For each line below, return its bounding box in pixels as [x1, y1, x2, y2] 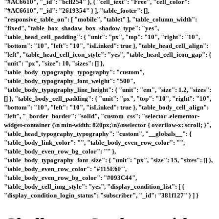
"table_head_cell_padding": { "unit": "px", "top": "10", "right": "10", [4, 33, 200, 41]
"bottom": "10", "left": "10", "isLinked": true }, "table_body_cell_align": [4, 103, 209, 111]
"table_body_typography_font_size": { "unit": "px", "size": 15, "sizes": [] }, [4, 156, 213, 164]
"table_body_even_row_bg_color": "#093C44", [4, 174, 137, 181]
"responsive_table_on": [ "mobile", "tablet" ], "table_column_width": [4, 15, 197, 23]
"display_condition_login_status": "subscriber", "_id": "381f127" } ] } [4, 191, 198, 199]
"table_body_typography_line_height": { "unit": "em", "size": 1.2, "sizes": [4, 86, 211, 93]
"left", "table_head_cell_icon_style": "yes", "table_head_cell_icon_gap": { [4, 50, 211, 58]
